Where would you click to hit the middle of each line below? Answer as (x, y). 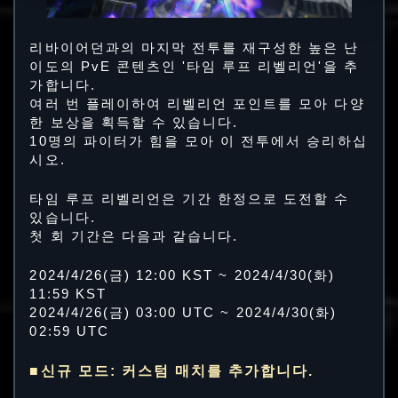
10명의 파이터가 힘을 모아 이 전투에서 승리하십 (199, 141)
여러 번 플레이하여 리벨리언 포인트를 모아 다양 (197, 103)
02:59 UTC (69, 332)
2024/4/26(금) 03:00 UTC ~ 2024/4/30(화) (183, 313)
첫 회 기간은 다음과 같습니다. (134, 236)
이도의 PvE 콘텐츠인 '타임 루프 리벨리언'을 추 (194, 66)
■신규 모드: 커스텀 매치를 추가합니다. (172, 371)
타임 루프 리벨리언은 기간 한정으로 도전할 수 (190, 199)
